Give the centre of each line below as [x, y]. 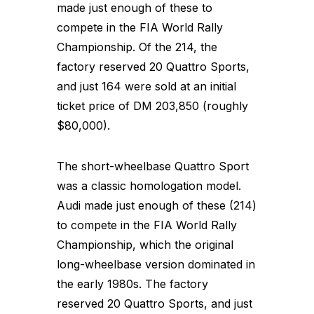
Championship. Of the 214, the [137, 47]
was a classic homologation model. [149, 185]
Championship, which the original [145, 244]
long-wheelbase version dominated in [156, 264]
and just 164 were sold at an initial [146, 86]
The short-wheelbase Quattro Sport [153, 166]
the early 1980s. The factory [132, 284]
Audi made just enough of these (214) [157, 205]
